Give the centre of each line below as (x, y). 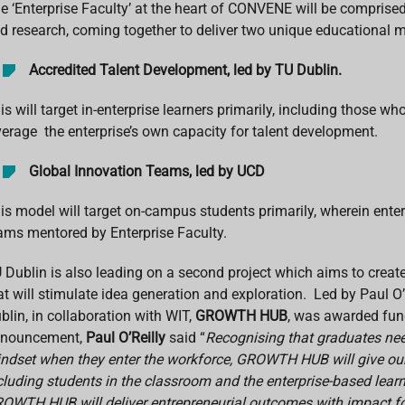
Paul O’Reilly (125, 337)
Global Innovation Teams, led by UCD (146, 171)
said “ (185, 337)
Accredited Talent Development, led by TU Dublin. (187, 70)
